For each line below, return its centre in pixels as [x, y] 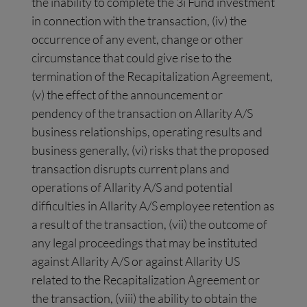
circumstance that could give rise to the [132, 58]
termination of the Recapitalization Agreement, [152, 76]
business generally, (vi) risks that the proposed [151, 150]
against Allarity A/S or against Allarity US [136, 261]
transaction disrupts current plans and [131, 169]
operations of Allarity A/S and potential [132, 187]
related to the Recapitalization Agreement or [146, 280]
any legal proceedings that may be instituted [145, 243]
